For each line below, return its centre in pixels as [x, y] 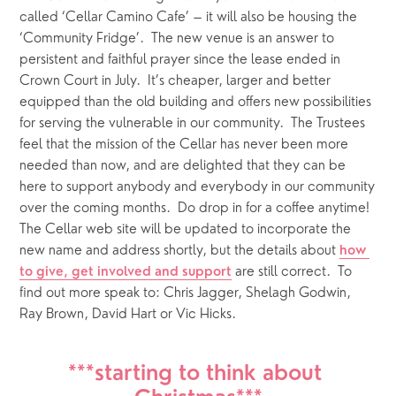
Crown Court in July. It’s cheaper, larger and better [175, 81]
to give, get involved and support [126, 272]
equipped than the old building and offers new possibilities [196, 102]
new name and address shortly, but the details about [180, 251]
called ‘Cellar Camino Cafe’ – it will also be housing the [189, 17]
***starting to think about [195, 374]
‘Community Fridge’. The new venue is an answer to [177, 38]
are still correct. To [292, 272]
